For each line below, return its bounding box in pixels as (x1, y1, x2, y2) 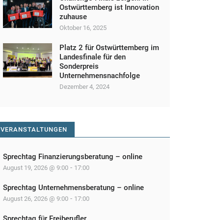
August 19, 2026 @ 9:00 (3, 164, 68, 171)
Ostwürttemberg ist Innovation (59, 3, 159, 12)
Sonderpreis (59, 62, 99, 71)
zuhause (59, 12, 87, 21)
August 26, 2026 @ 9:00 (3, 195, 68, 202)
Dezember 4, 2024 (59, 83, 110, 90)
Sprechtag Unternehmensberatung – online (3, 183, 144, 192)
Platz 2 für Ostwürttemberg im (59, 43, 159, 52)
